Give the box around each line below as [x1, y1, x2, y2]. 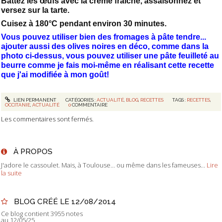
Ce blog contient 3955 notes [1, 209, 83, 219]
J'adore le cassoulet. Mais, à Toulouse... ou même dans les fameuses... [1, 160, 205, 169]
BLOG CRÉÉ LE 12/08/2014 [13, 197, 116, 207]
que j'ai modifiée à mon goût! [1, 70, 109, 79]
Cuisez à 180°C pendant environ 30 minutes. [1, 19, 166, 28]
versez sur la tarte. [1, 6, 69, 15]
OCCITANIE [5, 102, 31, 108]
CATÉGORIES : [65, 97, 97, 103]
